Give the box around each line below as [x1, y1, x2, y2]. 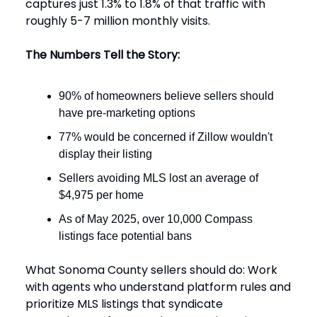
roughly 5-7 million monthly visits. [25, 12, 210, 29]
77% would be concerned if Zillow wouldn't [59, 130, 272, 143]
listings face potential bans [59, 229, 192, 242]
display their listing [59, 147, 152, 160]
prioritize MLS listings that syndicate [25, 295, 223, 312]
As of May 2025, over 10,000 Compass [59, 212, 253, 225]
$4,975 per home [59, 188, 144, 201]
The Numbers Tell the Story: [25, 46, 180, 63]
